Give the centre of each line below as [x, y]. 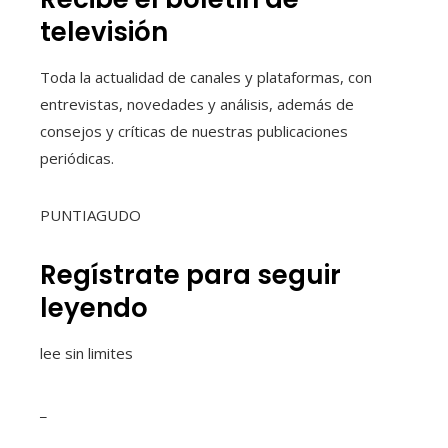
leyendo [94, 308]
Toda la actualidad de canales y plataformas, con [206, 77]
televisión [104, 32]
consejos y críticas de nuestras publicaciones [194, 131]
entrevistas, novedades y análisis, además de [197, 104]
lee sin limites [86, 353]
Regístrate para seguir [190, 275]
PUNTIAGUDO [90, 215]
